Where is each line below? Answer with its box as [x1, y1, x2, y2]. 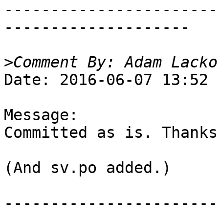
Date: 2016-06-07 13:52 [4, 71, 208, 89]
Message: [4, 106, 78, 124]
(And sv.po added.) [4, 159, 171, 177]
